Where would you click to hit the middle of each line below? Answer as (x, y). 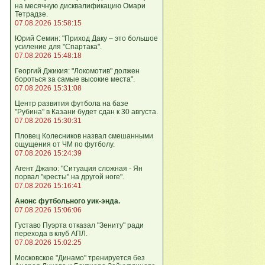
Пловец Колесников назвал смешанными (84, 136)
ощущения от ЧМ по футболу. (65, 144)
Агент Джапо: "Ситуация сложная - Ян (79, 169)
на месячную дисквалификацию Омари (80, 6)
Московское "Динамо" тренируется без (80, 258)
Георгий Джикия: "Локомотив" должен (77, 71)
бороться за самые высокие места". (75, 79)
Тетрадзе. (31, 14)
